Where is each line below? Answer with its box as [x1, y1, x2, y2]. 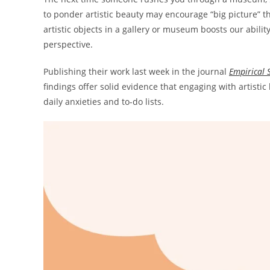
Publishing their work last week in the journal [43, 66, 229, 77]
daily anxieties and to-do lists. [43, 96, 164, 107]
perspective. [43, 39, 93, 50]
